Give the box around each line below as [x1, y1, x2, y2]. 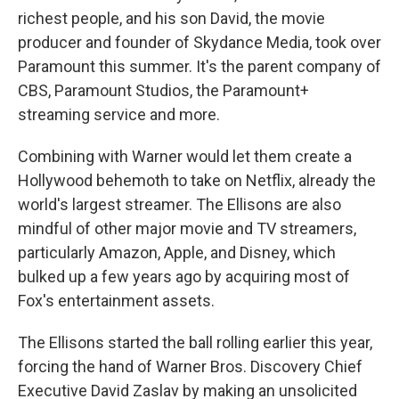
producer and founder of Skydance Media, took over [18, 33, 381, 53]
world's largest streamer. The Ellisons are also [18, 195, 341, 215]
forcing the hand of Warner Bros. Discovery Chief [18, 357, 362, 377]
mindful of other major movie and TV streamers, [18, 219, 356, 239]
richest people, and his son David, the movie [18, 9, 325, 28]
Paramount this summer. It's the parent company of [18, 57, 381, 77]
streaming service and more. [18, 105, 220, 125]
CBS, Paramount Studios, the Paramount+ [18, 81, 309, 101]
